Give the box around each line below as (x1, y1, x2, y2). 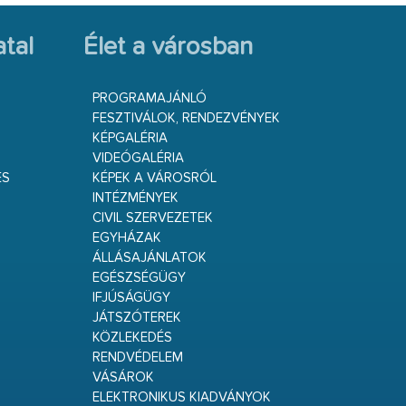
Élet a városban (82, 34, 253, 60)
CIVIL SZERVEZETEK (92, 211, 213, 225)
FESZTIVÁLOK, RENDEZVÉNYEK (92, 111, 280, 125)
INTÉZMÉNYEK (92, 191, 179, 205)
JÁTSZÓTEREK (92, 311, 181, 324)
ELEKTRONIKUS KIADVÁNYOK (92, 391, 271, 404)
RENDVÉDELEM (92, 351, 183, 364)
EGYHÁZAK (92, 231, 161, 245)
